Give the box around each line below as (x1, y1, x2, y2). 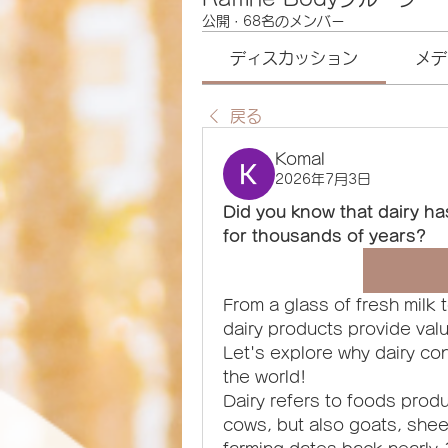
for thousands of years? (223, 228, 426, 244)
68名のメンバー (243, 14, 345, 28)
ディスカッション (230, 50, 359, 66)
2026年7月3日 (275, 172, 371, 186)
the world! (223, 369, 306, 385)
